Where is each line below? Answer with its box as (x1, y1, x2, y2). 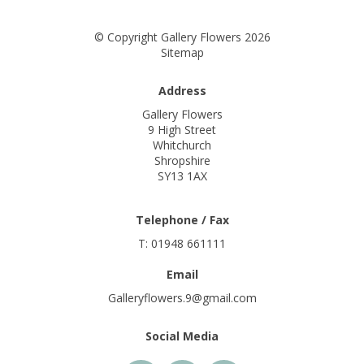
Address (158, 82, 206, 98)
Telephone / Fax (135, 211, 229, 227)
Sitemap (160, 45, 204, 61)
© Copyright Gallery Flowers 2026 (93, 29, 271, 45)
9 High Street (148, 122, 216, 138)
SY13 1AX (157, 168, 207, 184)
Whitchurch (153, 137, 211, 154)
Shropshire (154, 153, 210, 169)
